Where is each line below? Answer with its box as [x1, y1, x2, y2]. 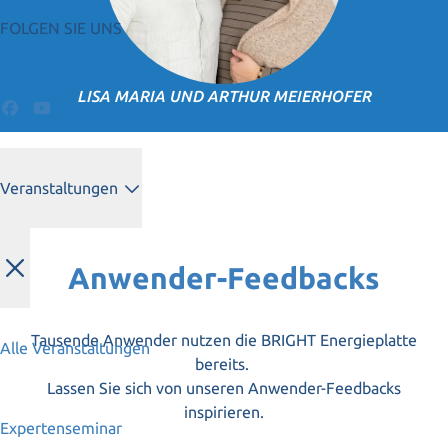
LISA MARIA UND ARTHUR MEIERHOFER [76, 86, 371, 105]
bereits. [194, 354, 253, 373]
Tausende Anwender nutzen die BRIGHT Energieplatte [30, 330, 417, 349]
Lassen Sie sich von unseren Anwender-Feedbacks [46, 378, 401, 397]
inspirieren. [183, 402, 264, 421]
